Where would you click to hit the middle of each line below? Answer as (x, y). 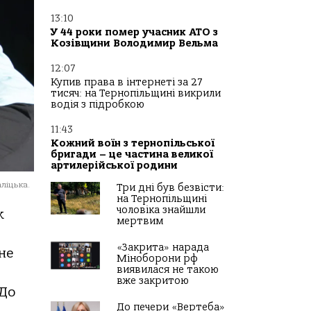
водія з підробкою (98, 105)
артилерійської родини (114, 166)
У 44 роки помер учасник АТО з (134, 33)
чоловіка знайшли (161, 210)
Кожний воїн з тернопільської (133, 144)
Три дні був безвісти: (170, 188)
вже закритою (153, 281)
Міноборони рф (157, 259)
